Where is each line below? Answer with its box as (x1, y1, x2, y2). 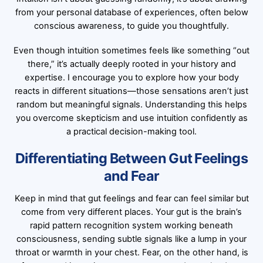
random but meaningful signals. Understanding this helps (16, 99, 247, 110)
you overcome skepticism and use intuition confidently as (15, 113, 248, 124)
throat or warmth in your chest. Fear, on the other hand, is (15, 247, 248, 258)
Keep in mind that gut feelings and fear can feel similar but (14, 193, 249, 204)
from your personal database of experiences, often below (15, 7, 248, 18)
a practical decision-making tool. (66, 126, 197, 137)
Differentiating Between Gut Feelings (15, 150, 248, 167)
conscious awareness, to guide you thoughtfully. (34, 21, 229, 32)
